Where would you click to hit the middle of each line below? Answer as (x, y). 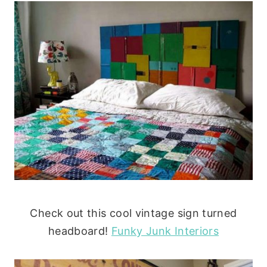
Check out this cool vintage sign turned (133, 213)
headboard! (80, 231)
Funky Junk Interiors (165, 231)
